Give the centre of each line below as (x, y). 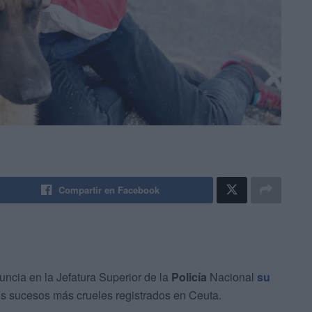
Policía (189, 277)
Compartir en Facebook (109, 190)
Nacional (232, 277)
